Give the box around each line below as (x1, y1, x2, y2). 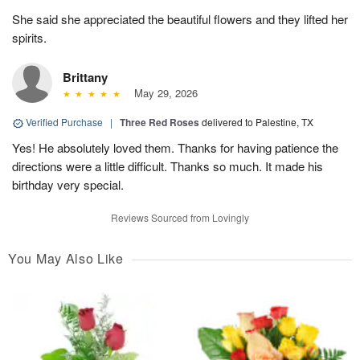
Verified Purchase (23, 115, 105, 129)
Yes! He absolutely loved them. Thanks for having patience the (12, 139, 338, 157)
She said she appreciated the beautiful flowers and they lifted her (12, 10, 348, 28)
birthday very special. (12, 176, 124, 194)
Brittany (63, 68, 108, 87)
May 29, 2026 (127, 85, 198, 101)
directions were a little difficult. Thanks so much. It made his (12, 157, 323, 175)
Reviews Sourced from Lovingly (111, 211, 249, 225)
